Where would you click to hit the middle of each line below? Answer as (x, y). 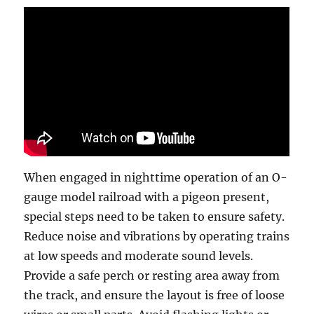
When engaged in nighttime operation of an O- (156, 177)
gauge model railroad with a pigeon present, (147, 197)
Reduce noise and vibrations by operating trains (157, 236)
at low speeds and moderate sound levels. (139, 255)
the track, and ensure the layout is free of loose (155, 295)
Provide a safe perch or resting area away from (152, 275)
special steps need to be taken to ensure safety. (155, 216)
